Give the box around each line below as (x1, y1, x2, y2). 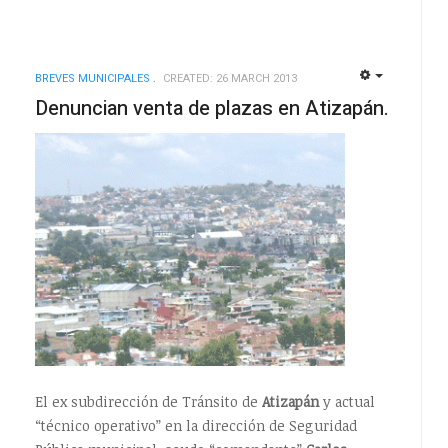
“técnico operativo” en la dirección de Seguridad (34, 415, 357, 435)
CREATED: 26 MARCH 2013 (162, 69, 297, 87)
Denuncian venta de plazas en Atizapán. (34, 93, 389, 123)
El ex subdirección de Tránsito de (34, 391, 262, 411)
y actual (318, 391, 375, 411)
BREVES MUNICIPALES (34, 69, 150, 87)
